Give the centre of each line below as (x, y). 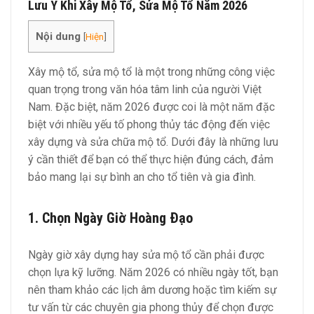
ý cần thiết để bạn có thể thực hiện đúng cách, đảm (151, 159)
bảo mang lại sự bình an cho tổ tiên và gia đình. (142, 177)
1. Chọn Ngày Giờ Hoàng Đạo (110, 218)
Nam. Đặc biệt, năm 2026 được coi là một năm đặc (151, 107)
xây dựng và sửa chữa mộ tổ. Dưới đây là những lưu (153, 142)
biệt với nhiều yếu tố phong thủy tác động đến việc (149, 124)
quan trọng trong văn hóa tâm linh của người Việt (145, 89)
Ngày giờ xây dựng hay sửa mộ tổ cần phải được (146, 254)
